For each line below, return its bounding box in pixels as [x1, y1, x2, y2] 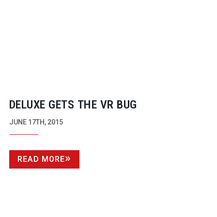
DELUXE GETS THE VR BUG [9, 98, 137, 112]
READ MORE [17, 155, 65, 164]
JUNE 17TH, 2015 [9, 118, 63, 126]
